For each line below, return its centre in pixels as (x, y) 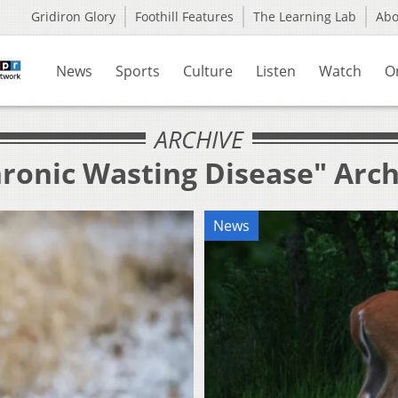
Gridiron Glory (73, 16)
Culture (208, 71)
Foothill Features (184, 16)
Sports (138, 71)
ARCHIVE (199, 139)
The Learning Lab (305, 16)
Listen (276, 71)
